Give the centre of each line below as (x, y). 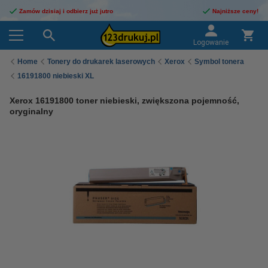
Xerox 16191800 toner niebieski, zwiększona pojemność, (124, 100)
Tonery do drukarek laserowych (101, 61)
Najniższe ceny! (235, 11)
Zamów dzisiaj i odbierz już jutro (66, 11)
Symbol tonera (219, 61)
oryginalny (31, 111)
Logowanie (211, 42)
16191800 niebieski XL (56, 76)
